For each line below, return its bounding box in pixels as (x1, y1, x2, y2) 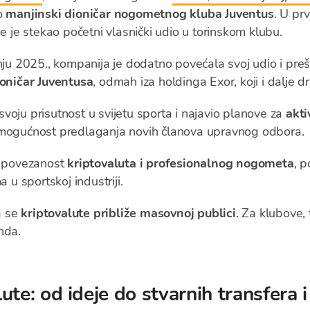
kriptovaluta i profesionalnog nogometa (67, 155, 294, 172)
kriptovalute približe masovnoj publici (21, 205, 236, 221)
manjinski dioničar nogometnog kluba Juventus (6, 6, 274, 22)
